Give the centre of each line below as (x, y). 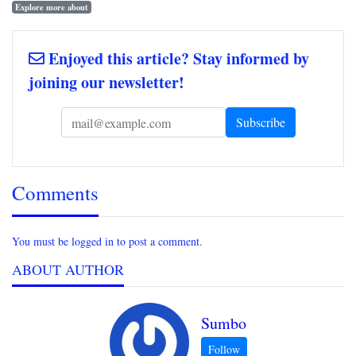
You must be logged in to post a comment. (107, 242)
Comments (55, 193)
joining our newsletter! (106, 83)
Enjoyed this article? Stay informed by (177, 59)
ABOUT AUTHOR (68, 270)
